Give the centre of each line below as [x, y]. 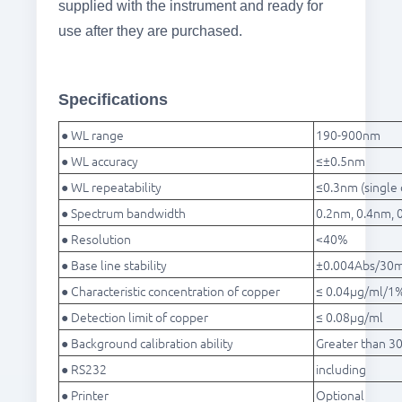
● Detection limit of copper [135, 317]
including [341, 369]
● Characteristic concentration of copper [170, 291]
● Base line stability [114, 265]
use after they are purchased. [150, 31]
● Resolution [96, 239]
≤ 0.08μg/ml [350, 317]
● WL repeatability [111, 187]
